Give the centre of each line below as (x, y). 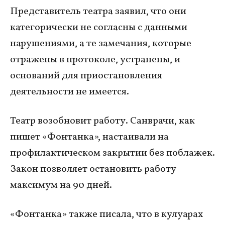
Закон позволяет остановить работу (93, 170)
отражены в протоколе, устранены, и (95, 60)
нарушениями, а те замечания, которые (101, 44)
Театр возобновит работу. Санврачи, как (102, 121)
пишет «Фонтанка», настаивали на (89, 137)
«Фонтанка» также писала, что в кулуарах (106, 215)
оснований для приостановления (86, 76)
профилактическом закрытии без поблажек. (113, 153)
